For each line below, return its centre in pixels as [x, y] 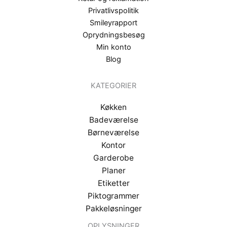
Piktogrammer [113, 196]
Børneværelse [113, 133]
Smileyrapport [113, 23]
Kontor [113, 145]
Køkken [113, 107]
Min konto [113, 47]
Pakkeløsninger [113, 209]
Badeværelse [113, 120]
